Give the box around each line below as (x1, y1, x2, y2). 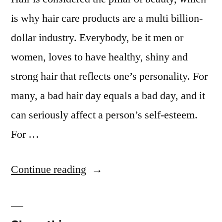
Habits (86, 181, 114, 195)
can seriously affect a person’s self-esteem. (11, 108, 198, 122)
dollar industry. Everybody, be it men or (11, 31, 183, 45)
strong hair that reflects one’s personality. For (11, 69, 208, 83)
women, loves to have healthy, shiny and (11, 50, 188, 64)
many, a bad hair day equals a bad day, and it (11, 89, 205, 103)
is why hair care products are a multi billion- (11, 11, 203, 25)
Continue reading (11, 163, 86, 176)
